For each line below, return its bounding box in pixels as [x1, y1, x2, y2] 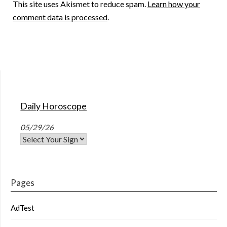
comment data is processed [13, 12, 107, 22]
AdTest [11, 203, 34, 212]
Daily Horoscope [20, 100, 87, 111]
